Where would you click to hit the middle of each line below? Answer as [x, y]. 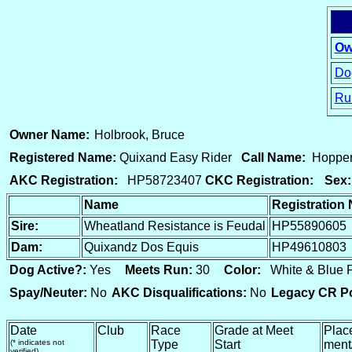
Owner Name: [49, 135]
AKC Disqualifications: [179, 293]
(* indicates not [37, 342]
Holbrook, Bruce [139, 135]
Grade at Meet [254, 330]
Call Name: [273, 158]
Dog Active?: [48, 270]
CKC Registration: [259, 180]
